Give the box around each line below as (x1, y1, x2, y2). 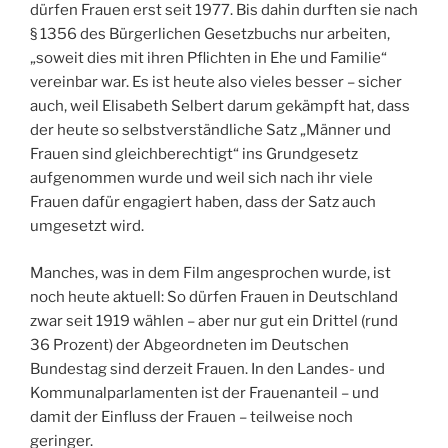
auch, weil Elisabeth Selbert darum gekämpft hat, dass (30, 97, 410, 116)
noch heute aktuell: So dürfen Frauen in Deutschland (30, 287, 398, 306)
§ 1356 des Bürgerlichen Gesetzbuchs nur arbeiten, (30, 25, 390, 44)
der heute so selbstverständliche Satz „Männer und (30, 121, 391, 140)
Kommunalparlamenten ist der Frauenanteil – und (30, 383, 379, 402)
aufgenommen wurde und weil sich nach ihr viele (30, 169, 373, 188)
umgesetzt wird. (30, 217, 144, 236)
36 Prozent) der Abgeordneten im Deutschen (30, 335, 349, 354)
